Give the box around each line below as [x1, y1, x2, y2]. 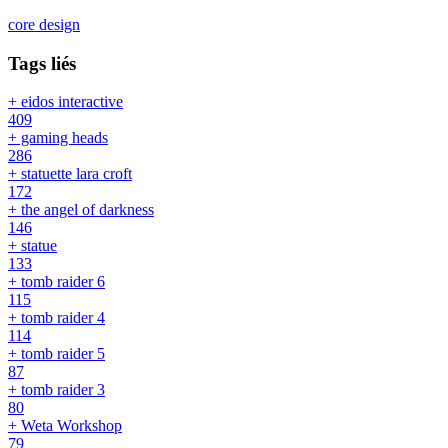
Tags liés [8, 52, 76, 74]
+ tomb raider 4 [8, 309, 105, 327]
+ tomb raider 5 [8, 345, 105, 363]
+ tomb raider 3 [8, 381, 105, 399]
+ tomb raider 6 [8, 273, 105, 291]
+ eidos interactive [8, 93, 123, 111]
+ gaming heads [8, 129, 108, 147]
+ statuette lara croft [8, 165, 132, 183]
